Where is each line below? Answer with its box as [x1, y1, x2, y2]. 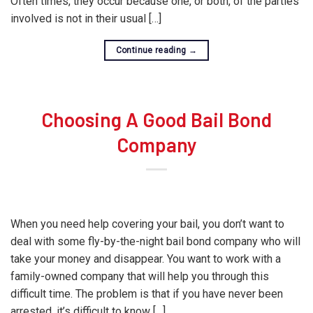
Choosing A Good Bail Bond [41, 108, 272, 131]
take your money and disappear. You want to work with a [10, 252, 281, 265]
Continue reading [115, 45, 189, 55]
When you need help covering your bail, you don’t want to [10, 217, 284, 231]
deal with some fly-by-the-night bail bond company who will [10, 235, 300, 248]
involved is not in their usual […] [10, 12, 161, 25]
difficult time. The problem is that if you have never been [10, 287, 283, 300]
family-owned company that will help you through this [10, 270, 269, 283]
